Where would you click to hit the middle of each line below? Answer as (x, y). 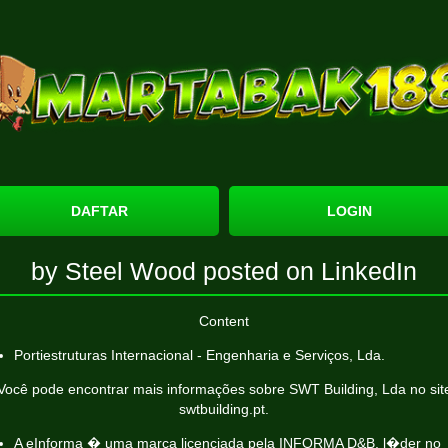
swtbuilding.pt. (224, 409)
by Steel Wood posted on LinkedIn (224, 271)
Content (224, 321)
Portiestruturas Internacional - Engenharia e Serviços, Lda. (199, 355)
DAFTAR (99, 211)
